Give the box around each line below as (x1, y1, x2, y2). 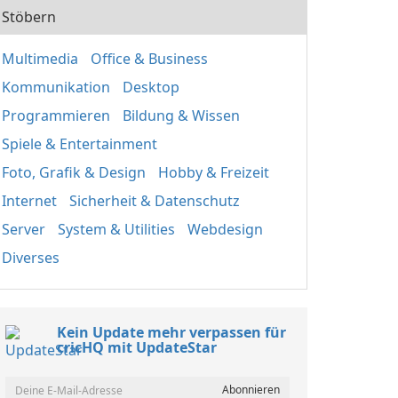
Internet (2, 191, 57, 211)
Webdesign (187, 219, 263, 239)
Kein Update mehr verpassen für (57, 322, 286, 342)
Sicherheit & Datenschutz (69, 191, 240, 211)
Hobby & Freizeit (158, 163, 269, 182)
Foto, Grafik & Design (2, 163, 146, 182)
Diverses (2, 248, 60, 267)
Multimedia (2, 49, 78, 68)
